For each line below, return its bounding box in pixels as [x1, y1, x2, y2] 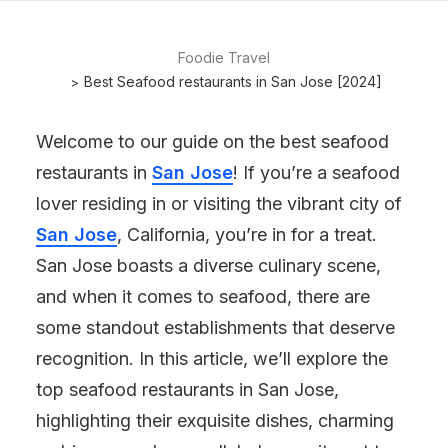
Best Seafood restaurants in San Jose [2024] [84, 73, 382, 90]
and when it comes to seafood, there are [36, 286, 370, 307]
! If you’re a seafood [233, 162, 400, 183]
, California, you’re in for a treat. [117, 224, 377, 245]
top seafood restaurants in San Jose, [36, 379, 339, 400]
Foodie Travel [178, 49, 270, 66]
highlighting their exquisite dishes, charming [36, 410, 394, 431]
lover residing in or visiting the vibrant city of [36, 193, 402, 214]
